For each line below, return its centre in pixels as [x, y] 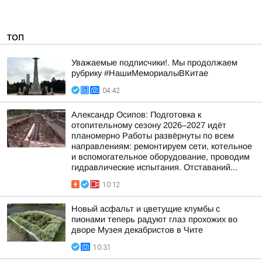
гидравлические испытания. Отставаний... [154, 167]
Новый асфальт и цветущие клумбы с [146, 209]
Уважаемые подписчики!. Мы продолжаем [154, 63]
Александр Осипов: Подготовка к [136, 115]
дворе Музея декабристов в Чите [137, 230]
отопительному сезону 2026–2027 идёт [149, 125]
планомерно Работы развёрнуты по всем [153, 136]
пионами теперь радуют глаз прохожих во [154, 219]
